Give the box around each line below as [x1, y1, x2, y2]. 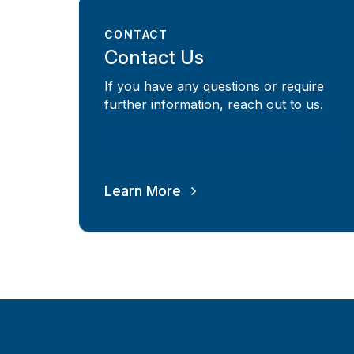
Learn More [104, 182, 181, 199]
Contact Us [104, 46, 204, 70]
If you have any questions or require [104, 77, 324, 94]
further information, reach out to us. [104, 96, 323, 112]
